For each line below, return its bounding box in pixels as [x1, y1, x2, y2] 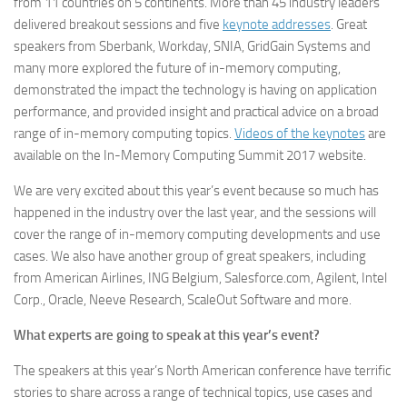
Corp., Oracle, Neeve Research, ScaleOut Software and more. [14, 292, 352, 308]
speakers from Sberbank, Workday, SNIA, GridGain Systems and [14, 38, 371, 55]
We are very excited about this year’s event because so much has [14, 183, 379, 199]
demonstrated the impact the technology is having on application [14, 82, 377, 98]
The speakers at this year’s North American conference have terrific [14, 362, 391, 379]
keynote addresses [223, 16, 331, 33]
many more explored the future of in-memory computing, [14, 60, 341, 76]
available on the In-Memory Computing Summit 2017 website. [14, 147, 366, 164]
